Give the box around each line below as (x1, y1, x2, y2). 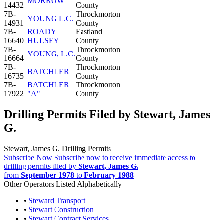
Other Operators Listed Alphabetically (4, 179, 122, 188)
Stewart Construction (28, 205, 94, 214)
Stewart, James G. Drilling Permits (4, 144, 111, 153)
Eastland (76, 27, 102, 36)
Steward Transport (28, 196, 85, 205)
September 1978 (21, 170, 74, 179)
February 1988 (84, 170, 134, 179)
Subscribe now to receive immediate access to (54, 153, 195, 162)
